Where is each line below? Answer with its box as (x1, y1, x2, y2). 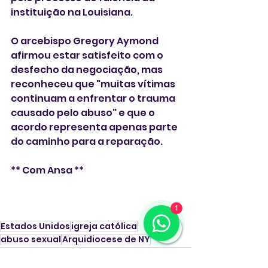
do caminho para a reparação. (11, 135, 163, 149)
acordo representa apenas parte (11, 120, 179, 135)
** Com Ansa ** (11, 163, 84, 178)
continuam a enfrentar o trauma (11, 92, 177, 106)
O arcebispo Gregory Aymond (11, 34, 160, 48)
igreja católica (71, 220, 137, 232)
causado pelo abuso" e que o (11, 106, 157, 120)
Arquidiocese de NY (62, 233, 150, 245)
